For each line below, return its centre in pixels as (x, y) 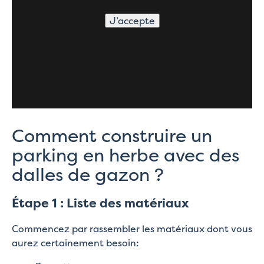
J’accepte (132, 21)
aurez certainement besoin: (75, 243)
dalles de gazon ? (88, 174)
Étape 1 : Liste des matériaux (100, 203)
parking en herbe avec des (126, 155)
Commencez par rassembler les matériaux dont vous (132, 229)
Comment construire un (112, 135)
